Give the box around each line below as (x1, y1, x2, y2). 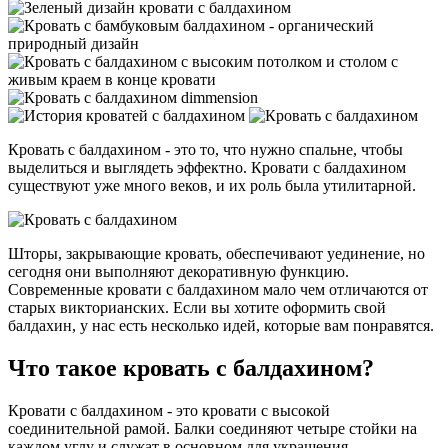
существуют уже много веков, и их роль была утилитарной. (8, 177, 416, 195)
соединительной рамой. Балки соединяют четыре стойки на (8, 420, 417, 438)
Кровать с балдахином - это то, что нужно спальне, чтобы (8, 141, 403, 159)
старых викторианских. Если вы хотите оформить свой (8, 299, 386, 317)
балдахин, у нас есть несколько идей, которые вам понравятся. (8, 317, 434, 335)
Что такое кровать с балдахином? (8, 355, 374, 382)
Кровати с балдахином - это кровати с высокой (8, 402, 330, 420)
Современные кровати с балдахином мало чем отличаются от (8, 281, 428, 299)
